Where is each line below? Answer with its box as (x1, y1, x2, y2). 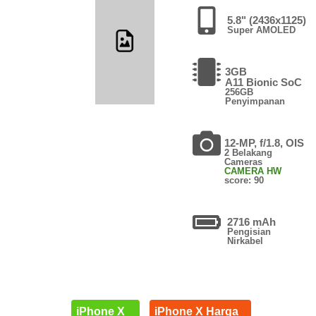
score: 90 (224, 174, 265, 186)
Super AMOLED (227, 24, 296, 35)
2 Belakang (224, 147, 273, 158)
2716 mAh (227, 215, 276, 228)
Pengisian (227, 226, 271, 237)
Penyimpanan (224, 95, 285, 107)
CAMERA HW (224, 165, 282, 176)
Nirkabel (227, 235, 263, 246)
